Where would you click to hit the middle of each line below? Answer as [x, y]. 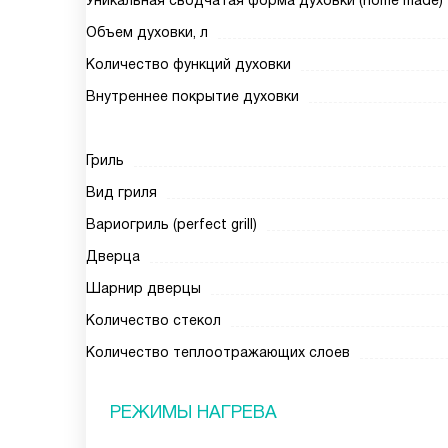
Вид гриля [121, 192]
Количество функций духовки [188, 64]
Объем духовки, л [147, 32]
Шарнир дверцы [143, 288]
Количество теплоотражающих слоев [218, 352]
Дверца [113, 256]
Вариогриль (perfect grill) [171, 224]
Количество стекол [153, 320]
